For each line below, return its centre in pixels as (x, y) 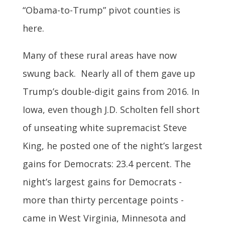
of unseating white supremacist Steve (104, 128)
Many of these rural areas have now (99, 55)
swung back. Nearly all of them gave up (109, 74)
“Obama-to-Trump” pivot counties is (101, 10)
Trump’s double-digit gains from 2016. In (111, 92)
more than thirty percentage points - (103, 200)
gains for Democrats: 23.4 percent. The (106, 164)
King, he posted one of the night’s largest (112, 146)
